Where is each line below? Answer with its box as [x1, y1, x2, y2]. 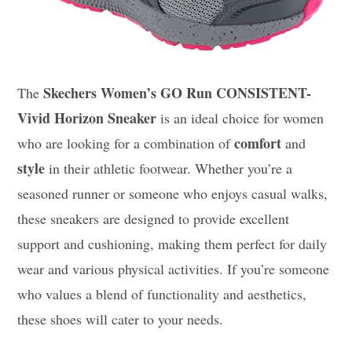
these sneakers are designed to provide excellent [17, 209, 290, 229]
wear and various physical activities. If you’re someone [17, 259, 330, 279]
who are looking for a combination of [17, 134, 235, 153]
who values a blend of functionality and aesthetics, [17, 284, 307, 304]
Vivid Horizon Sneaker [17, 108, 157, 129]
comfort [234, 133, 282, 154]
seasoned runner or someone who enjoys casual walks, [17, 184, 328, 203]
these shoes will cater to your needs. [17, 310, 224, 329]
